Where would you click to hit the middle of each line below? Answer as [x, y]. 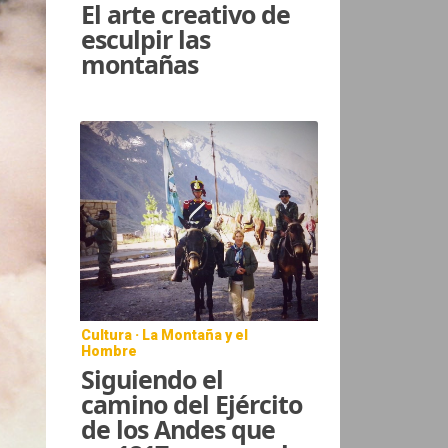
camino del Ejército [192, 403]
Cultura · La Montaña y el [165, 334]
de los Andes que [178, 428]
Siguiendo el [152, 378]
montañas [140, 63]
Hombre [109, 350]
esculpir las [146, 38]
